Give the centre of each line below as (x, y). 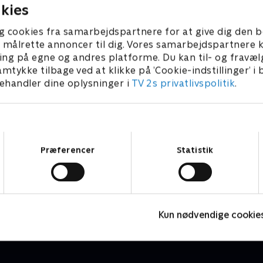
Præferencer (68, 150)
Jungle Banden (53, 183)
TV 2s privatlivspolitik (183, 83)
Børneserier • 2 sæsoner (64, 196)
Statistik (195, 150)
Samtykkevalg (158, 137)
